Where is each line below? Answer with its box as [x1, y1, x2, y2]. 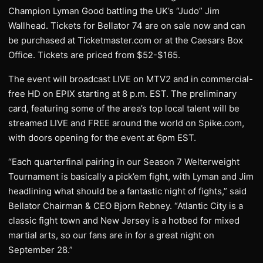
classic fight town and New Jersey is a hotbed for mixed [8, 215, 240, 226]
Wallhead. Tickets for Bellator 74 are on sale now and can [8, 20, 245, 31]
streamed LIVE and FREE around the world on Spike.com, [8, 117, 244, 129]
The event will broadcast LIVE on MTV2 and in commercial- [8, 73, 253, 85]
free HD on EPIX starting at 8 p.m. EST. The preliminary [8, 88, 237, 99]
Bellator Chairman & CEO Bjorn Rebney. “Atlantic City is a [8, 200, 243, 211]
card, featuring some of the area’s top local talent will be [8, 103, 240, 114]
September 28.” [8, 244, 73, 255]
